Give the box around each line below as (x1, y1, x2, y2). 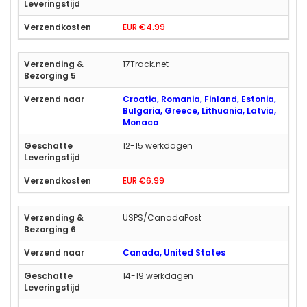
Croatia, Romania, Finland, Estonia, (123, 93, 276, 105)
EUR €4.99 (123, 21, 165, 33)
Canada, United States (123, 246, 225, 258)
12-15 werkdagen (123, 139, 193, 151)
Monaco (123, 116, 158, 128)
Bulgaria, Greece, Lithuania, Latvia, (123, 104, 276, 116)
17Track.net (123, 58, 169, 70)
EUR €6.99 (123, 174, 164, 186)
